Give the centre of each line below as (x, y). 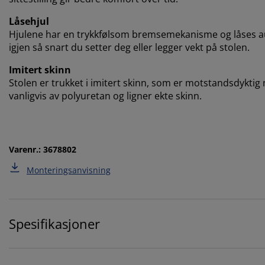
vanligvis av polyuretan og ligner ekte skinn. (105, 96)
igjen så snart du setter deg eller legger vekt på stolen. (129, 47)
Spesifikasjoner (54, 223)
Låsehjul (29, 21)
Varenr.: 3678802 (43, 149)
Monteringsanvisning (69, 170)
